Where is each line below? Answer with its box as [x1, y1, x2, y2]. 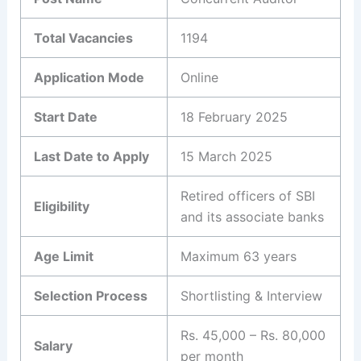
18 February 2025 [180, 108, 288, 125]
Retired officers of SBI [180, 187, 315, 204]
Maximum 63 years [180, 247, 297, 264]
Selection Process [34, 287, 147, 304]
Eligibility [34, 197, 89, 214]
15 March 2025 [180, 147, 272, 164]
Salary [34, 337, 73, 354]
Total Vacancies [34, 29, 133, 46]
